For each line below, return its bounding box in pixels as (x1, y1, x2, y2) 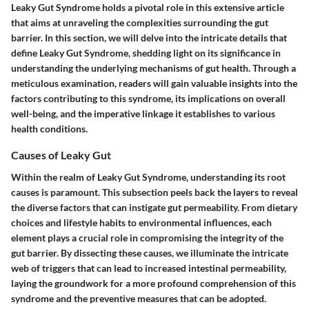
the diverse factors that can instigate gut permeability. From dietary (11, 201, 297, 213)
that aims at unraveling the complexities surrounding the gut (11, 17, 268, 29)
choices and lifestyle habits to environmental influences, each (11, 216, 272, 228)
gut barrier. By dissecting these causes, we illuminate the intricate (11, 246, 288, 259)
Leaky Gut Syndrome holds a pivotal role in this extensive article (11, 1, 284, 14)
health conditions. (11, 123, 88, 135)
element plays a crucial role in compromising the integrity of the (11, 231, 283, 243)
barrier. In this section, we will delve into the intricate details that (11, 32, 287, 44)
